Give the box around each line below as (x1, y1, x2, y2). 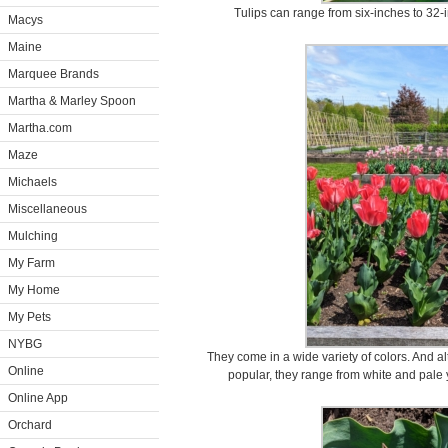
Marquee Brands (8, 67, 99, 81)
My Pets (8, 310, 51, 324)
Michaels (8, 175, 57, 189)
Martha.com (8, 121, 72, 135)
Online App (8, 391, 68, 405)
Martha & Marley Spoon (8, 94, 136, 108)
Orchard (8, 418, 52, 432)
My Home (8, 283, 60, 297)
